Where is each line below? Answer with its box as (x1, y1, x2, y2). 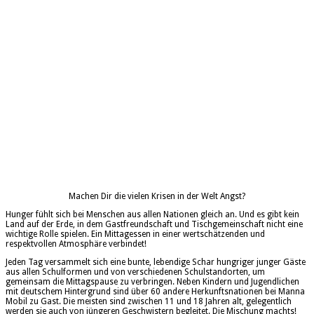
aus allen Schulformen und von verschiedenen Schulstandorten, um (6, 267, 265, 278)
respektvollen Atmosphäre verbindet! (6, 239, 146, 250)
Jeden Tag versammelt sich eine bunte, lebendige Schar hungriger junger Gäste (6, 257, 306, 268)
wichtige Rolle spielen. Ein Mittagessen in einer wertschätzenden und (6, 229, 265, 240)
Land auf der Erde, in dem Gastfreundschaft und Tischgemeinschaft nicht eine (6, 219, 303, 230)
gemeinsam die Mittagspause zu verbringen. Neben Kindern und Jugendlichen (6, 277, 299, 287)
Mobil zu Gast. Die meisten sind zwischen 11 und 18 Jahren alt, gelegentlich (6, 296, 292, 307)
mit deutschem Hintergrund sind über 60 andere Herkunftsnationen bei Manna (6, 287, 305, 297)
